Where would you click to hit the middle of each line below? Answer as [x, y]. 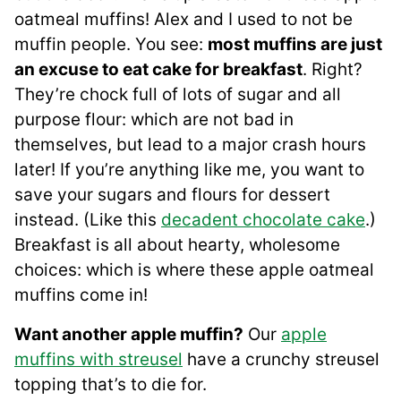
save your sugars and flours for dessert [172, 195]
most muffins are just [295, 45]
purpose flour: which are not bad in [154, 120]
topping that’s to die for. [111, 385]
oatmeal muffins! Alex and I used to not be [183, 20]
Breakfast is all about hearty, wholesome [177, 245]
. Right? [333, 70]
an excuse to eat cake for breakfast [158, 70]
